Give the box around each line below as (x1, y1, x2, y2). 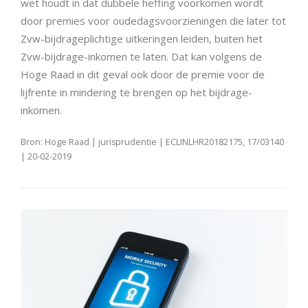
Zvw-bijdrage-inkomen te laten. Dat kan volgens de (21, 49, 262, 64)
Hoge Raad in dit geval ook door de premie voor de (21, 67, 265, 82)
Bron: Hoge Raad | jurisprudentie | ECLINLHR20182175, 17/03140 (21, 135, 284, 148)
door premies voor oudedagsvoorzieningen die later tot (21, 14, 286, 28)
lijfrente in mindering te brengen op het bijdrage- (21, 85, 252, 100)
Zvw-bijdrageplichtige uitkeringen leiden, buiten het (21, 32, 263, 46)
